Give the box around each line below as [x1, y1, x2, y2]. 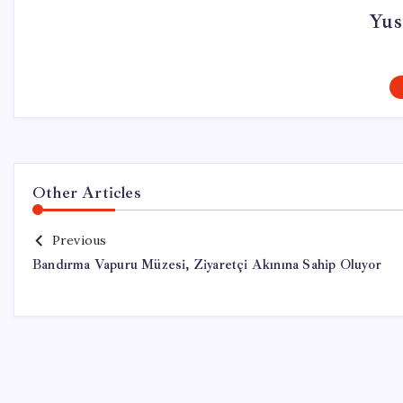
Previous [51, 232, 107, 248]
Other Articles [32, 183, 141, 202]
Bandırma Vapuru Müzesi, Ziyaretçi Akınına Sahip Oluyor [32, 256, 381, 273]
